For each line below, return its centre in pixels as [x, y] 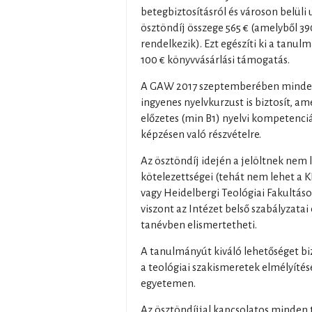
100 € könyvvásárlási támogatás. [215, 60]
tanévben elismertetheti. [199, 225]
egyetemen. [168, 283]
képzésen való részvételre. [201, 134]
